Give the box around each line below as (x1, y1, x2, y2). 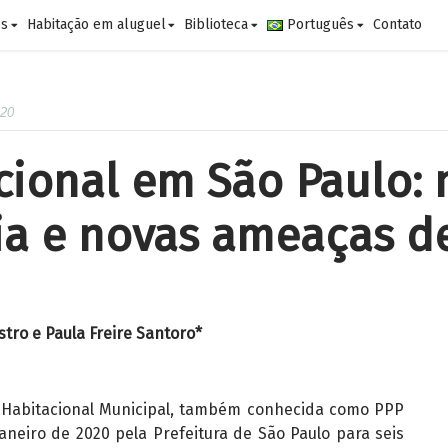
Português (287, 16, 355, 33)
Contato (372, 16, 422, 33)
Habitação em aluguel (26, 16, 166, 33)
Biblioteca (184, 16, 249, 33)
